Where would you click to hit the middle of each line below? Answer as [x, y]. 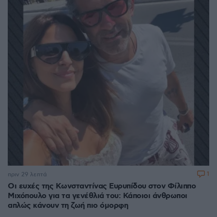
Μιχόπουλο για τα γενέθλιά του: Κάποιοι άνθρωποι [98, 196]
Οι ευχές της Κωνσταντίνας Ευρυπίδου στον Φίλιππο [102, 186]
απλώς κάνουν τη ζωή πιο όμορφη [68, 206]
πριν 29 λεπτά [27, 174]
